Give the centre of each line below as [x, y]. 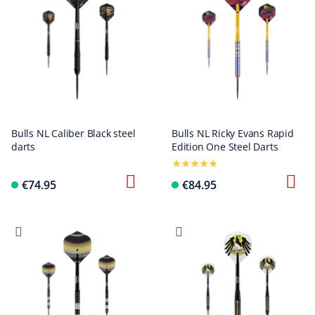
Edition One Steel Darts [225, 147]
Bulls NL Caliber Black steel [73, 133]
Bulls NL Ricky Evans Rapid [233, 133]
